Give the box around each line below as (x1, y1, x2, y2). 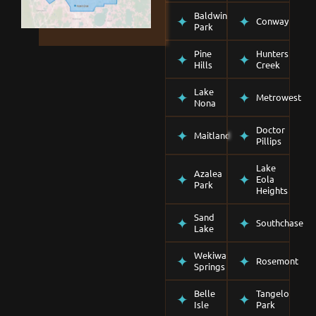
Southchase (256, 216, 304, 229)
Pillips (256, 134, 282, 147)
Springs (194, 260, 225, 272)
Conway (256, 14, 289, 27)
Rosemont (256, 254, 299, 267)
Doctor (256, 123, 286, 135)
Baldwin (194, 8, 227, 21)
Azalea (194, 166, 222, 179)
